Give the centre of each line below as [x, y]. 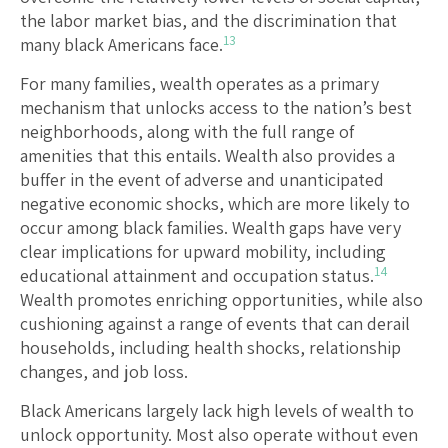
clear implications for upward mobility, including [203, 252]
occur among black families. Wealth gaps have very [210, 228]
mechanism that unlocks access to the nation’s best [216, 108]
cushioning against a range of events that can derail [215, 324]
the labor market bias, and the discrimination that [208, 21]
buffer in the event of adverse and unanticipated [202, 180]
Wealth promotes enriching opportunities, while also [221, 300]
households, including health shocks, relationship [210, 348]
